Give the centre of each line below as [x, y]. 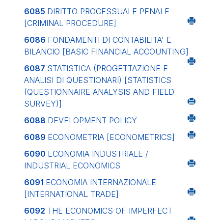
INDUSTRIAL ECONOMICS [72, 165]
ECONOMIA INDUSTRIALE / [98, 154]
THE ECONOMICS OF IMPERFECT [110, 211]
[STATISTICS [148, 80]
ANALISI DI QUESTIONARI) [74, 80]
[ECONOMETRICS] [141, 137]
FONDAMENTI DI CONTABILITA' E [110, 40]
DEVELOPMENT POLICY [92, 120]
